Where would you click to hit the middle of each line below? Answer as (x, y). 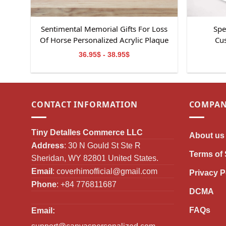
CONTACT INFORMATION (85, 104)
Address (48, 145)
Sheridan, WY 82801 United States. (95, 158)
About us (207, 135)
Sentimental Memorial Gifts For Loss (104, 29)
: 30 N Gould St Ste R (102, 145)
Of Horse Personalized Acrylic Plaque (104, 40)
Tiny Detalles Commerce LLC (87, 132)
